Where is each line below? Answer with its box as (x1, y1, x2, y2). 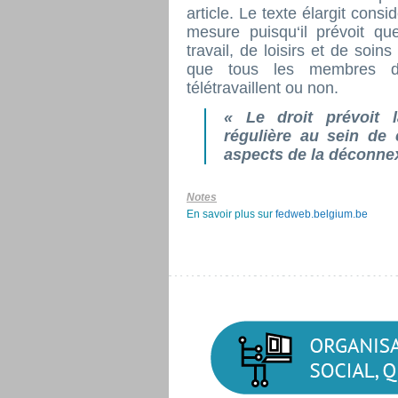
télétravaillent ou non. (187, 79, 338, 97)
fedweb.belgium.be (275, 208, 368, 220)
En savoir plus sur (187, 208, 275, 220)
